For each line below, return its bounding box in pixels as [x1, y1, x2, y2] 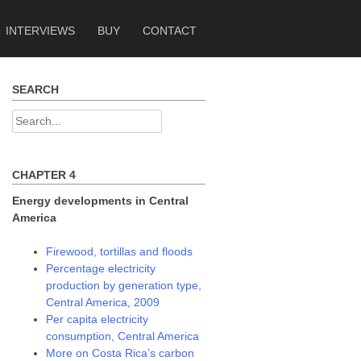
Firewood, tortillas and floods [46, 245, 193, 258]
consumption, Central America [46, 330, 200, 342]
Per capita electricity [46, 313, 149, 326]
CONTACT [143, 24, 197, 37]
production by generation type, [46, 279, 202, 292]
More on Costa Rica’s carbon [46, 346, 195, 359]
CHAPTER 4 [12, 168, 77, 181]
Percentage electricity [46, 262, 156, 275]
